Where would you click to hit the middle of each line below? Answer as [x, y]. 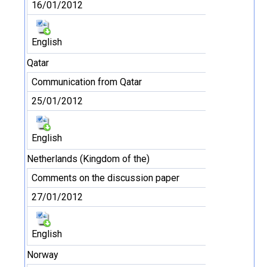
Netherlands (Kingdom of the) [88, 159]
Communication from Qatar [87, 82]
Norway [43, 255]
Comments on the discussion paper [105, 178]
